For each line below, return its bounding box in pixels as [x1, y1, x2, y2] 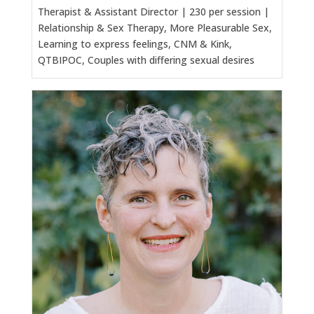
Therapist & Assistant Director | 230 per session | [37, 4, 269, 18]
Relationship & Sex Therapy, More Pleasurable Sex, [37, 20, 272, 34]
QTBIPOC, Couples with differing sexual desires [37, 53, 254, 67]
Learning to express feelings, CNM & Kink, [37, 36, 232, 50]
